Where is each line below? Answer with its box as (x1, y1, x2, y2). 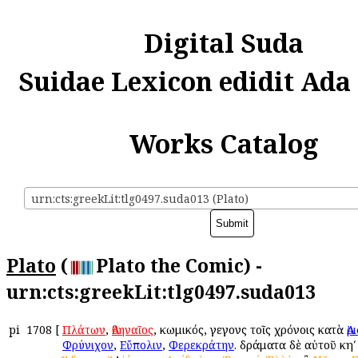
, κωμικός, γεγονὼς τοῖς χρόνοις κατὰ (153, 321, 347, 337)
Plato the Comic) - (96, 252, 263, 278)
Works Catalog (129, 126, 319, 161)
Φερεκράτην (169, 336, 234, 352)
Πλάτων (62, 321, 105, 337)
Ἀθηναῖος (112, 321, 153, 337)
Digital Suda (144, 26, 304, 60)
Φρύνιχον (62, 336, 113, 352)
